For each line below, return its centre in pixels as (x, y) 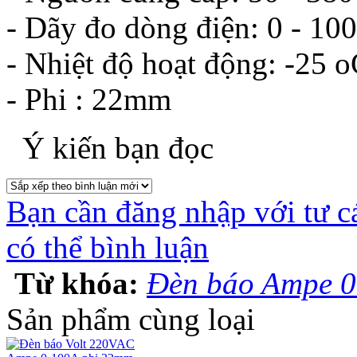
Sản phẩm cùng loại (131, 319)
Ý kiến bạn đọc (114, 147)
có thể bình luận (108, 247)
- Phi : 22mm (89, 99)
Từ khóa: (80, 283)
